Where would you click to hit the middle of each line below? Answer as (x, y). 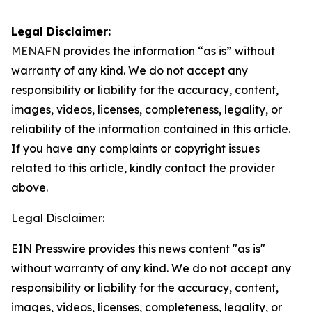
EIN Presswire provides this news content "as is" (138, 249)
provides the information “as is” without (168, 51)
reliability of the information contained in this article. (151, 129)
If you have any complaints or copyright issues (135, 148)
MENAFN (36, 51)
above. (30, 187)
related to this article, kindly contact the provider (143, 168)
